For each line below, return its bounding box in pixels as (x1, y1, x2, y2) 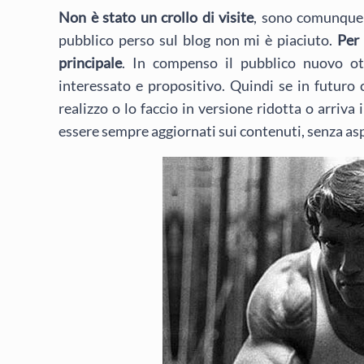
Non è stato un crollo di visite (58, 7, 254, 26)
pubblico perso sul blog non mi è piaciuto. (58, 30, 338, 49)
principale (58, 53, 122, 71)
